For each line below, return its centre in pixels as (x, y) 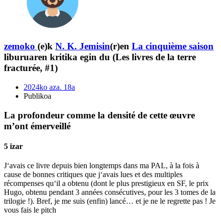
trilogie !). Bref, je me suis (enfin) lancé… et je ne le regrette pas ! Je (110, 201)
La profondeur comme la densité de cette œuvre (99, 115)
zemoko (19, 46)
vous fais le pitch (30, 210)
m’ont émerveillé (37, 126)
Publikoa (37, 96)
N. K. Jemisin (83, 46)
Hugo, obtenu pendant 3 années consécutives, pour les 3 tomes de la (110, 192)
